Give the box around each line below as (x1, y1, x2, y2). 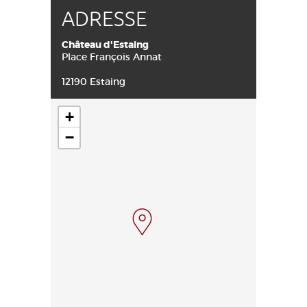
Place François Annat (62, 51, 162, 63)
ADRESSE (62, 6, 147, 32)
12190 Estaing (62, 75, 125, 88)
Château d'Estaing (62, 38, 149, 51)
